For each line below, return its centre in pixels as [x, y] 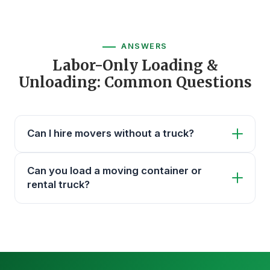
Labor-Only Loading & [135, 65]
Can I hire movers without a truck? [111, 133]
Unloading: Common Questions [135, 82]
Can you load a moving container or [115, 171]
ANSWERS [144, 46]
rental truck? [58, 185]
